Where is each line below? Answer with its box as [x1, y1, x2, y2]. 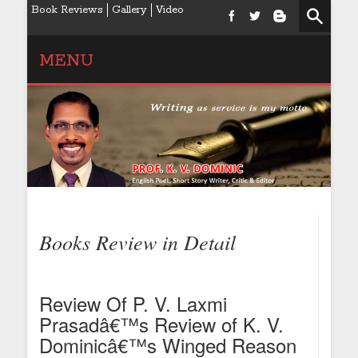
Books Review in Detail [39, 227, 236, 256]
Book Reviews [31, 3, 103, 17]
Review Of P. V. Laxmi [39, 288, 227, 317]
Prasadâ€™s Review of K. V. [39, 309, 284, 338]
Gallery [112, 3, 147, 17]
